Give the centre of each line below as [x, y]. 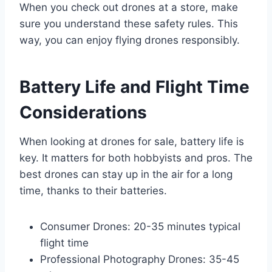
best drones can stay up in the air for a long [126, 174]
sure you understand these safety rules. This [129, 23]
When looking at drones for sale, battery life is [132, 141]
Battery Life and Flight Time [134, 87]
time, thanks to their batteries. [93, 190]
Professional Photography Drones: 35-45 [140, 259]
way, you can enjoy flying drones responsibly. [130, 40]
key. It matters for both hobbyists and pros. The [136, 158]
